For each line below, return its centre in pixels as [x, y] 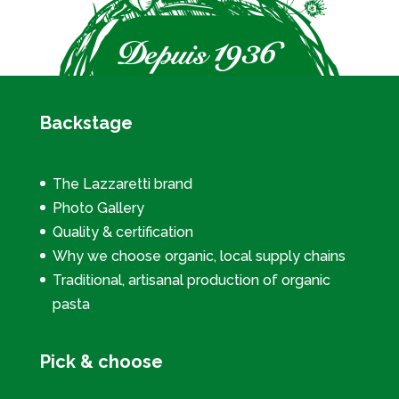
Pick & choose [101, 361]
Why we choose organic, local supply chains [199, 256]
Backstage [86, 123]
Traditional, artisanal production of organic [191, 280]
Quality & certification [122, 232]
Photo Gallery [98, 208]
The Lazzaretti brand [122, 183]
